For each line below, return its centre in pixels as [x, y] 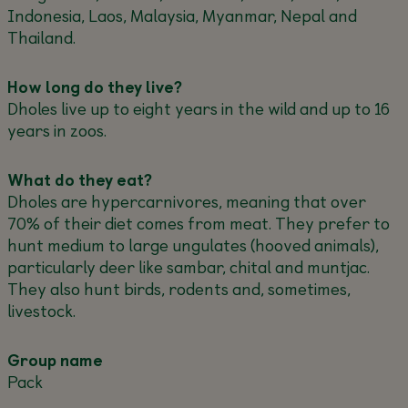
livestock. [41, 310]
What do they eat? [84, 179]
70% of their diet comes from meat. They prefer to [198, 223]
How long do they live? [99, 86]
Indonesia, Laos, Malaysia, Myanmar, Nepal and [182, 15]
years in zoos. [56, 130]
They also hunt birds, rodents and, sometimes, [178, 288]
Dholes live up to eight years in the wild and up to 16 [198, 108]
